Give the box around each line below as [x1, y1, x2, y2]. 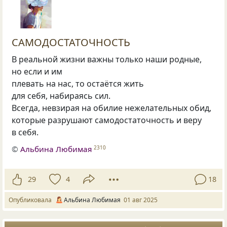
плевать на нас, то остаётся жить [12, 78, 144, 90]
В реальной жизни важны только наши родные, [12, 54, 202, 65]
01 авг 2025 [124, 195, 158, 204]
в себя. [12, 127, 39, 138]
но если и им [12, 66, 65, 78]
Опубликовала [9, 195, 55, 204]
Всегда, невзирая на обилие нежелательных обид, [12, 102, 212, 114]
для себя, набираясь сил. [12, 90, 111, 102]
